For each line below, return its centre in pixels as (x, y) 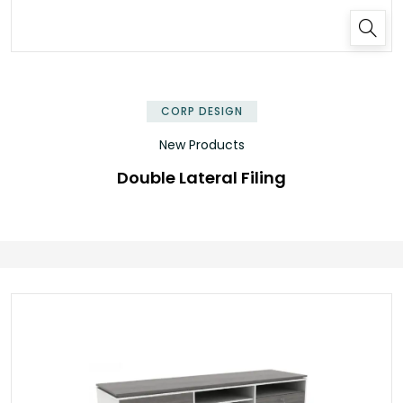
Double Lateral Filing (201, 177)
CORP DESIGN (201, 111)
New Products (201, 144)
